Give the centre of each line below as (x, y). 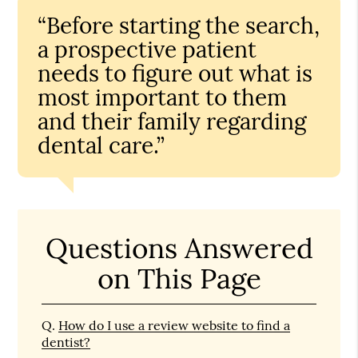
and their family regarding (172, 121)
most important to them (163, 97)
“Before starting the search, (179, 25)
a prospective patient (147, 49)
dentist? (66, 342)
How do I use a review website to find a (175, 325)
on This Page (179, 278)
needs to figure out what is (175, 73)
